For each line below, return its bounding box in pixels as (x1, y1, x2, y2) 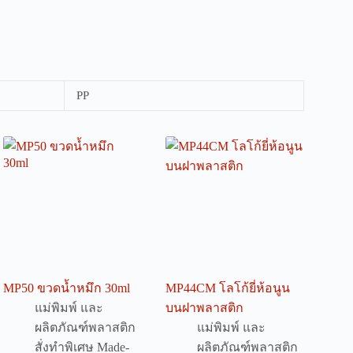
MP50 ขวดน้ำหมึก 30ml (3, 281, 131, 295)
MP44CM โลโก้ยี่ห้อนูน (165, 281, 291, 295)
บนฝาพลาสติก (165, 301, 244, 315)
